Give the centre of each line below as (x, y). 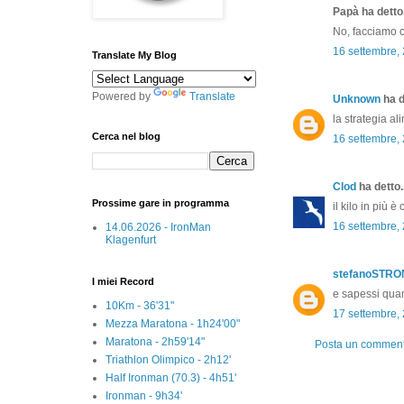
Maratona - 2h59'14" (155, 341)
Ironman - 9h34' (144, 395)
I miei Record (123, 281)
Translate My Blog (134, 55)
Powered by (123, 96)
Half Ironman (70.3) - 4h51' (171, 377)
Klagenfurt (131, 239)
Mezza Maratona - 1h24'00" (173, 323)
